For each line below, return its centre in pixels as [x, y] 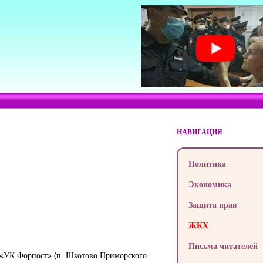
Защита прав [213, 205]
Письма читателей [223, 246]
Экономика [210, 184]
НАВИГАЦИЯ [199, 132]
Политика [207, 163]
